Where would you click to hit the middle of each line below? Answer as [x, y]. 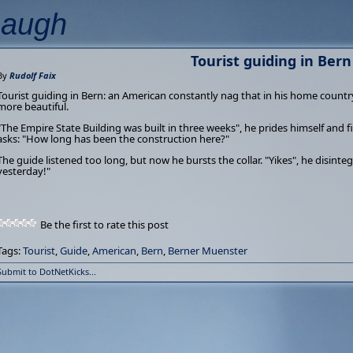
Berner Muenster [208, 251]
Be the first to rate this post [104, 225]
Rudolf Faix [33, 75]
